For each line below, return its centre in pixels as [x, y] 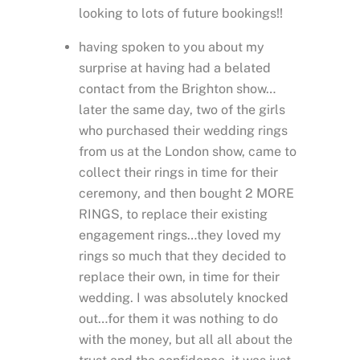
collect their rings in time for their [178, 172]
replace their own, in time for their [179, 276]
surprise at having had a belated [175, 67]
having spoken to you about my [172, 47]
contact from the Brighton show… [177, 88]
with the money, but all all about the [186, 339]
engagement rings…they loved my [180, 235]
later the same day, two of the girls [182, 109]
